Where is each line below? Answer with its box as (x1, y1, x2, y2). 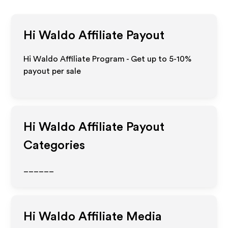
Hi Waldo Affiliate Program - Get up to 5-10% (23, 55, 192, 63)
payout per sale (23, 67, 81, 75)
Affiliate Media (75, 211, 162, 223)
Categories (23, 139, 85, 152)
